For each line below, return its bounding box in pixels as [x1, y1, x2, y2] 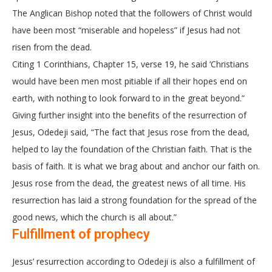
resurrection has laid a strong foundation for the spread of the [12, 194, 257, 206]
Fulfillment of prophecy [12, 226, 150, 242]
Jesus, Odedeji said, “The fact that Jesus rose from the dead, [12, 126, 250, 138]
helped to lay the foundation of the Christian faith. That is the [12, 143, 252, 155]
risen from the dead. [12, 41, 92, 53]
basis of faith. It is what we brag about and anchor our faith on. [12, 160, 260, 172]
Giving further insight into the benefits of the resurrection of [12, 109, 246, 121]
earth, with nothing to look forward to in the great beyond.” [12, 92, 245, 104]
